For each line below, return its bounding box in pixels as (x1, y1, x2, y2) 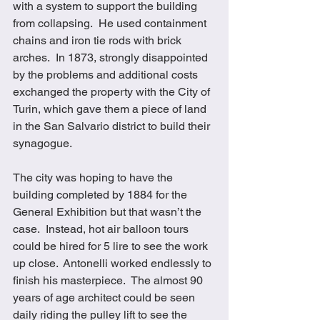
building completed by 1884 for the (13, 187, 190, 201)
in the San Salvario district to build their (13, 119, 213, 133)
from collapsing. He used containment (13, 16, 209, 30)
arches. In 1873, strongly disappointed (13, 50, 211, 64)
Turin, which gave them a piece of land (13, 101, 209, 116)
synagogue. (13, 136, 75, 150)
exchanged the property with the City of (13, 84, 213, 99)
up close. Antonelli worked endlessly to (13, 256, 214, 270)
